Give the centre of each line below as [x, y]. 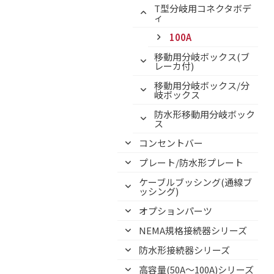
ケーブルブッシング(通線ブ [195, 182]
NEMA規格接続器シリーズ [193, 230]
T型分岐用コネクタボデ [203, 8]
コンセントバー [171, 143]
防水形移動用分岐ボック [205, 114]
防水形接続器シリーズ [184, 250]
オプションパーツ [176, 211]
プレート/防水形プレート [191, 162]
